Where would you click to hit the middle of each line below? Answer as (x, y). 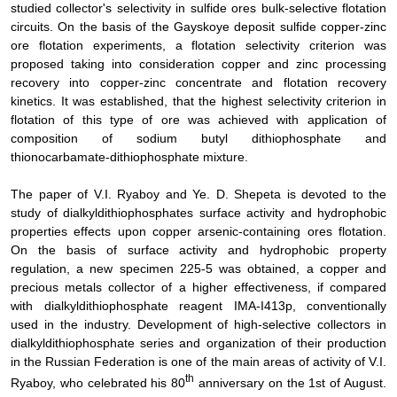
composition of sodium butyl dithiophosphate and (198, 138)
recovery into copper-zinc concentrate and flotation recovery (198, 82)
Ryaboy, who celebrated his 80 (98, 383)
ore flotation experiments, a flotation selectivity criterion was (198, 45)
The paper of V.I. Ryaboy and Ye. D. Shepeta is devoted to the (198, 194)
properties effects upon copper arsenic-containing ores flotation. (198, 231)
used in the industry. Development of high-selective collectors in (198, 324)
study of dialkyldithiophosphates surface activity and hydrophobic (198, 212)
